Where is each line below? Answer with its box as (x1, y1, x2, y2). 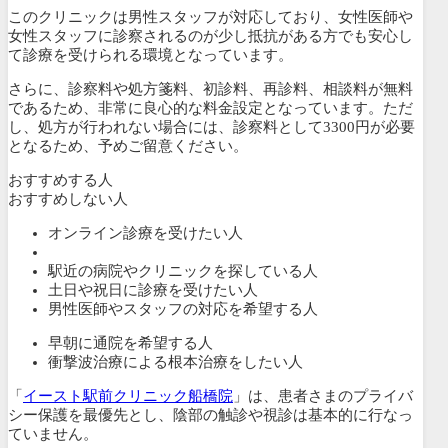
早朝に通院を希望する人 (48, 334, 213, 351)
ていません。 (8, 425, 98, 442)
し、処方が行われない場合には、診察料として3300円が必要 (8, 118, 415, 135)
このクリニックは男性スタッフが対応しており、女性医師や (8, 8, 413, 25)
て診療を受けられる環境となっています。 (8, 46, 293, 63)
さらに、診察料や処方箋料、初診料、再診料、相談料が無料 (8, 80, 413, 97)
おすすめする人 (8, 171, 113, 188)
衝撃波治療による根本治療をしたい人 (48, 353, 303, 370)
